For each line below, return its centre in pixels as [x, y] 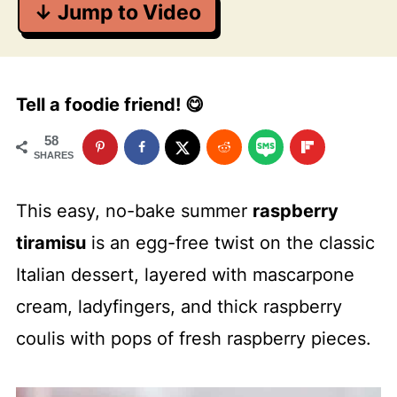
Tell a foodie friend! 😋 [109, 105]
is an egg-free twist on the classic [230, 243]
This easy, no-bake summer [134, 211]
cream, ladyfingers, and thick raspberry [179, 307]
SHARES [53, 155]
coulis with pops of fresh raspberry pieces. [193, 339]
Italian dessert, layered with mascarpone [185, 275]
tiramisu [51, 243]
